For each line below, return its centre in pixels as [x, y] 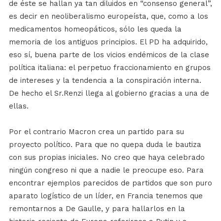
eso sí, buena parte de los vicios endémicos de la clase [109, 55]
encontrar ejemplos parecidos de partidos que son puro [110, 183]
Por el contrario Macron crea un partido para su [96, 132]
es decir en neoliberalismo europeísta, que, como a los [108, 16]
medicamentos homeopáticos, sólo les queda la [95, 29]
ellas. [18, 106]
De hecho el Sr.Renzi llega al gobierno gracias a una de [109, 93]
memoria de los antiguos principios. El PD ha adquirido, [108, 42]
